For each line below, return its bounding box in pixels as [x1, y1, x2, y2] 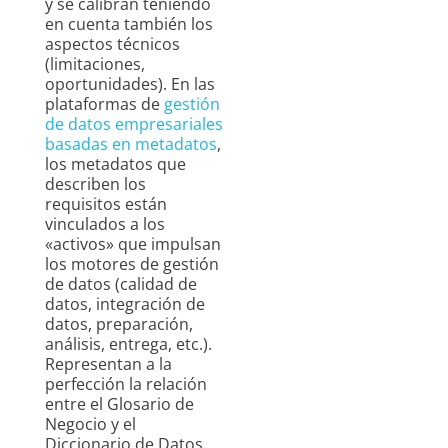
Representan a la [45, 353, 172, 376]
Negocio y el [45, 413, 136, 436]
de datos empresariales [45, 113, 223, 136]
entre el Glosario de [45, 393, 194, 416]
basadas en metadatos [45, 133, 217, 156]
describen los [45, 173, 146, 196]
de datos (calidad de [45, 273, 197, 296]
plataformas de [45, 93, 164, 116]
